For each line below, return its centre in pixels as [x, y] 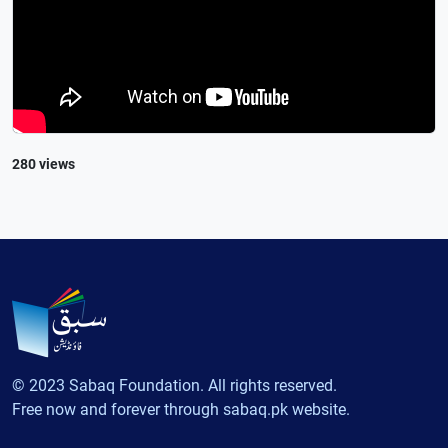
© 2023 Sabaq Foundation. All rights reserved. [174, 385]
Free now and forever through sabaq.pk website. [181, 409]
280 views [43, 163]
